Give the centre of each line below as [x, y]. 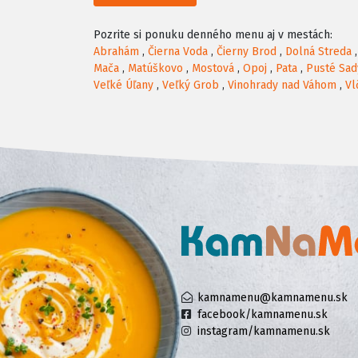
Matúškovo [155, 69]
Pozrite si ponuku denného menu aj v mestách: [213, 35]
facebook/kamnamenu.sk [263, 315]
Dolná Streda [318, 52]
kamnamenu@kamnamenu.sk [272, 298]
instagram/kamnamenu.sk [264, 332]
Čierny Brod [247, 52]
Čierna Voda [178, 52]
